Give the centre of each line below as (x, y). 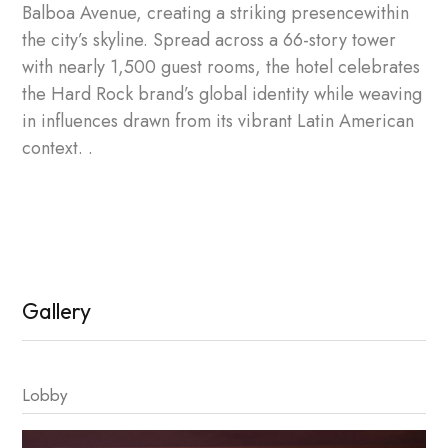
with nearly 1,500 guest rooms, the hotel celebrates (221, 67)
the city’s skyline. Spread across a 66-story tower (209, 40)
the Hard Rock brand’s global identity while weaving (222, 94)
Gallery (56, 311)
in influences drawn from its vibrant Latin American (218, 121)
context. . (57, 148)
